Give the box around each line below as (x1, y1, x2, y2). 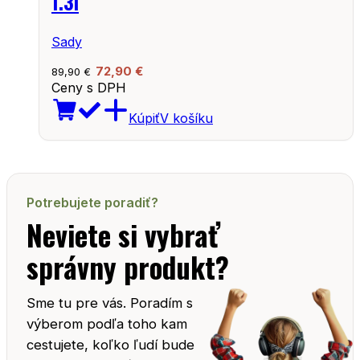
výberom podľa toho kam (27, 315, 187, 332)
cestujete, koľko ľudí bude (27, 336, 194, 353)
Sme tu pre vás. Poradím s (27, 294, 193, 311)
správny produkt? (27, 245, 229, 288)
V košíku (160, 109, 213, 126)
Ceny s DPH (51, 79, 126, 96)
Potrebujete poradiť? (27, 194, 158, 211)
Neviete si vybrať (27, 213, 220, 256)
